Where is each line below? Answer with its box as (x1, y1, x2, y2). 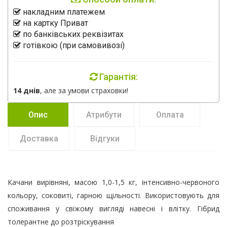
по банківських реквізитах (21, 29, 124, 39)
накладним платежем (21, 7, 105, 17)
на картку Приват (21, 18, 88, 28)
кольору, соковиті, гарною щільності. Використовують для (8, 191, 219, 200)
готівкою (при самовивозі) (21, 41, 125, 50)
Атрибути (86, 110, 122, 120)
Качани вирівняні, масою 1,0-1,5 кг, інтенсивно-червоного (8, 177, 219, 187)
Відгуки (90, 134, 120, 143)
